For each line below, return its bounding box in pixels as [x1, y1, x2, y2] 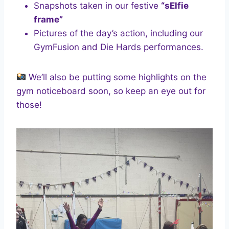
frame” [34, 14, 63, 25]
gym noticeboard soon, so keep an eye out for [16, 86, 205, 97]
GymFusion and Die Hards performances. [34, 42, 203, 53]
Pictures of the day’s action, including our [34, 28, 203, 39]
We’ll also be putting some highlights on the [26, 72, 207, 83]
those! [16, 100, 42, 110]
